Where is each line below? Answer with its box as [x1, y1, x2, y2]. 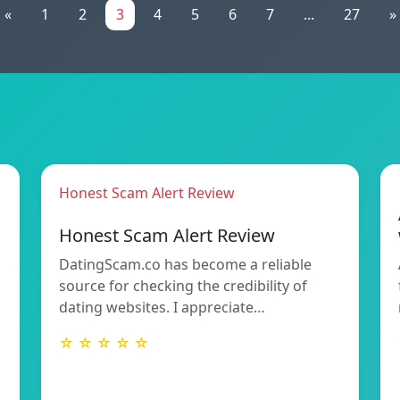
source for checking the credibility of [59, 275, 307, 296]
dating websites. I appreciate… [59, 296, 265, 317]
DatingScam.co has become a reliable [59, 254, 312, 274]
